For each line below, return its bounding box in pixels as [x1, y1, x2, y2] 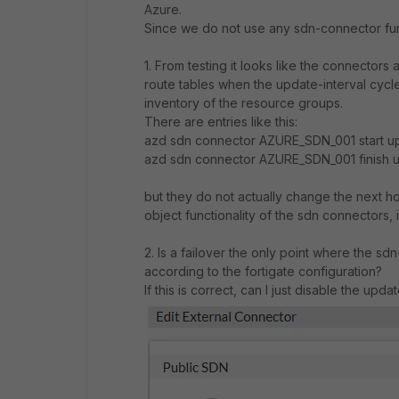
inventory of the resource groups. [144, 95, 343, 110]
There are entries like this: [144, 114, 297, 129]
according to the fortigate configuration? [144, 264, 382, 279]
